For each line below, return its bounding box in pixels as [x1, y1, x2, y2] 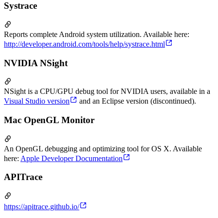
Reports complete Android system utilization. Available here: [4, 30, 189, 38]
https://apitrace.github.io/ [4, 202, 79, 211]
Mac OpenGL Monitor [4, 114, 94, 125]
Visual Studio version [4, 97, 70, 106]
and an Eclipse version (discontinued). [77, 97, 196, 106]
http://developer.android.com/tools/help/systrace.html [4, 39, 165, 48]
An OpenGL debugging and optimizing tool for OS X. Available [4, 144, 202, 153]
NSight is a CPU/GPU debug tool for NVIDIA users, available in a [4, 87, 210, 96]
